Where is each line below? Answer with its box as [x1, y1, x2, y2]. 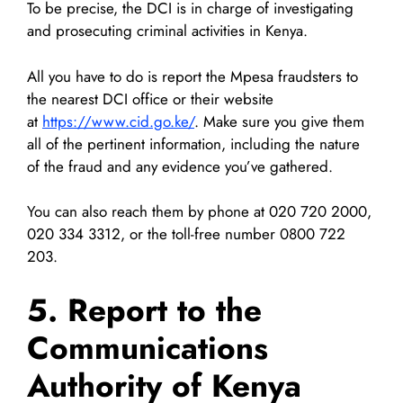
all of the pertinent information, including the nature [27, 132, 360, 155]
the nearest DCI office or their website [27, 87, 273, 110]
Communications [27, 325, 268, 371]
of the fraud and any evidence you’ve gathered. [27, 155, 333, 177]
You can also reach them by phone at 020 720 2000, [27, 201, 372, 223]
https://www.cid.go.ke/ [42, 110, 194, 132]
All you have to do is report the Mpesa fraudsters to [27, 65, 358, 87]
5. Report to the [27, 287, 262, 333]
